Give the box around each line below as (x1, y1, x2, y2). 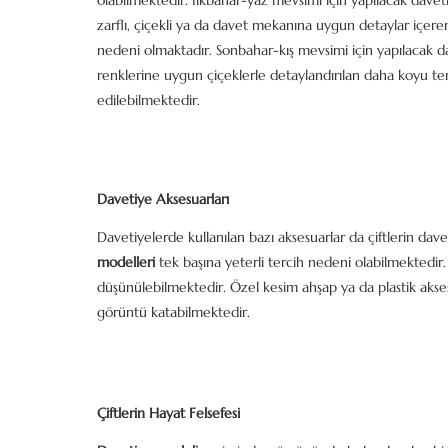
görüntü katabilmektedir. (97, 303, 250, 321)
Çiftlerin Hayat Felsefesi (97, 404, 240, 422)
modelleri (97, 253, 155, 271)
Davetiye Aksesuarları (97, 190, 229, 208)
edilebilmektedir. (97, 91, 204, 109)
